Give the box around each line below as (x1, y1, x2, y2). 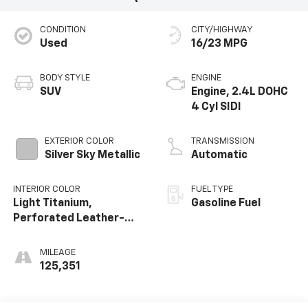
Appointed (12, 228, 69, 239)
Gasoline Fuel (191, 197, 261, 209)
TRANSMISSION (191, 136, 254, 146)
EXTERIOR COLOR (44, 136, 114, 146)
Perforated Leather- (12, 212, 124, 224)
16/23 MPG (191, 38, 247, 49)
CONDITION (39, 25, 86, 34)
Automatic (191, 149, 247, 161)
